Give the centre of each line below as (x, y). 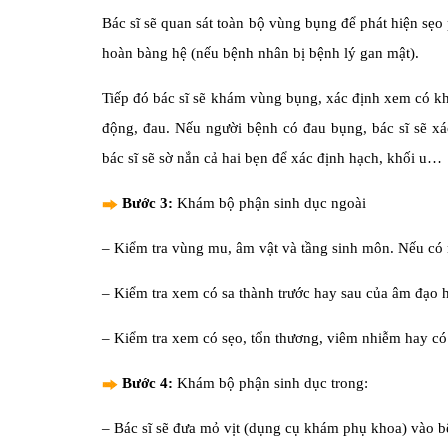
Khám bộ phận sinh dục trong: (272, 383)
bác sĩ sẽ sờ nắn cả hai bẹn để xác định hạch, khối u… (272, 158)
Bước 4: (149, 383)
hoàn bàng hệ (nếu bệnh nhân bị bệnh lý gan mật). (260, 53)
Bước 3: (147, 203)
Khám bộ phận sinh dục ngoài (269, 203)
